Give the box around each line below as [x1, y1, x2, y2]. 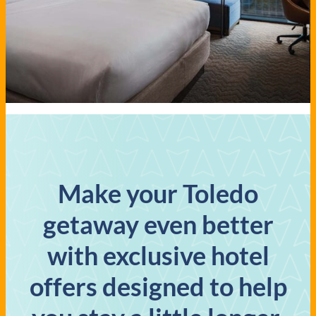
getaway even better [42, 208, 274, 240]
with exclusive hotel [47, 239, 269, 271]
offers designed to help [29, 270, 287, 302]
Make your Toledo [58, 177, 258, 209]
